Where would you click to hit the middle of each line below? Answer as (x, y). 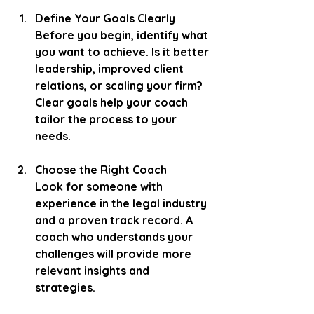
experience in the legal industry (122, 203)
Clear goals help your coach (113, 102)
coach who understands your (115, 237)
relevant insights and (94, 270)
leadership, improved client (111, 68)
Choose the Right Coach (101, 169)
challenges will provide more (115, 253)
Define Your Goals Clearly (105, 18)
